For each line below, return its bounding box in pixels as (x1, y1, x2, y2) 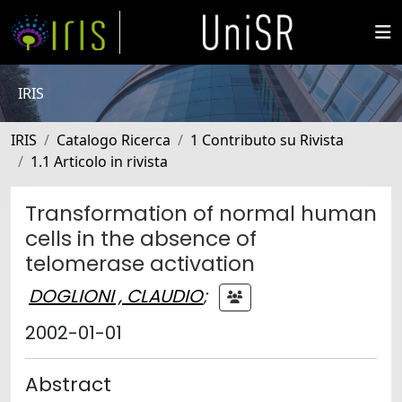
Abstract (25, 371, 111, 398)
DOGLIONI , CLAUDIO (29, 283, 203, 309)
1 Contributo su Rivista (190, 130, 344, 150)
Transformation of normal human (25, 198, 377, 228)
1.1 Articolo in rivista (31, 152, 168, 171)
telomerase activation (25, 249, 255, 278)
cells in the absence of (25, 223, 257, 253)
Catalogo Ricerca (57, 130, 170, 150)
